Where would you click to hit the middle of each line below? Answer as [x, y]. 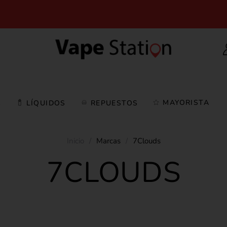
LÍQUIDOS [46, 103]
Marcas [108, 141]
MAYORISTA [186, 103]
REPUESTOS [114, 103]
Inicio [75, 141]
